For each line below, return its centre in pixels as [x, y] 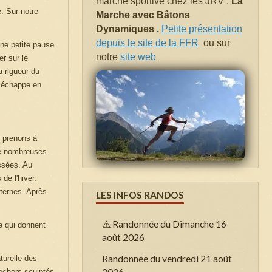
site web [138, 56]
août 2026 [123, 237]
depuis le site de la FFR [147, 42]
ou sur [217, 42]
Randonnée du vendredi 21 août [167, 258]
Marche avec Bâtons [143, 15]
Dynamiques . [129, 29]
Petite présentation [202, 29]
